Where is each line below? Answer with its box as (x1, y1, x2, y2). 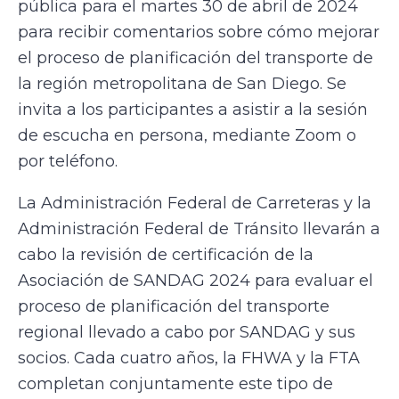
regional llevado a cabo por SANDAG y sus (18, 322, 355, 342)
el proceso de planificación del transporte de (18, 48, 373, 68)
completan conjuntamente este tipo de (18, 374, 333, 394)
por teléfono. (18, 151, 118, 171)
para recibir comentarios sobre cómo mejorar (18, 22, 379, 42)
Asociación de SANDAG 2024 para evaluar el (18, 271, 373, 290)
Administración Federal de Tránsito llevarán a (18, 219, 380, 239)
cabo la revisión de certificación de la (18, 245, 313, 265)
